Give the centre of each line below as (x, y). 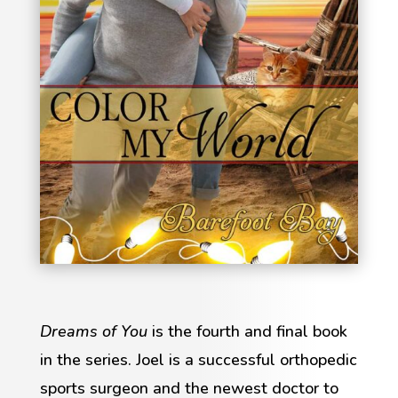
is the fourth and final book (249, 332)
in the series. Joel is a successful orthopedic (198, 360)
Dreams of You (96, 332)
